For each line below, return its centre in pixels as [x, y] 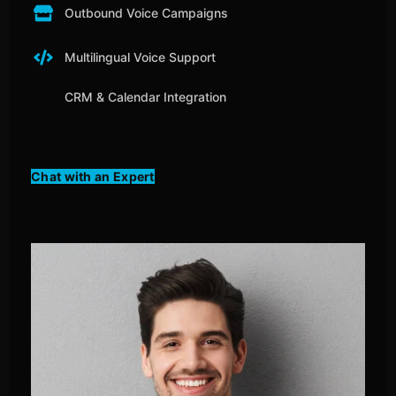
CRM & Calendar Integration [145, 97]
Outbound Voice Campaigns [146, 13]
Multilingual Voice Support [140, 57]
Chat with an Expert [93, 176]
